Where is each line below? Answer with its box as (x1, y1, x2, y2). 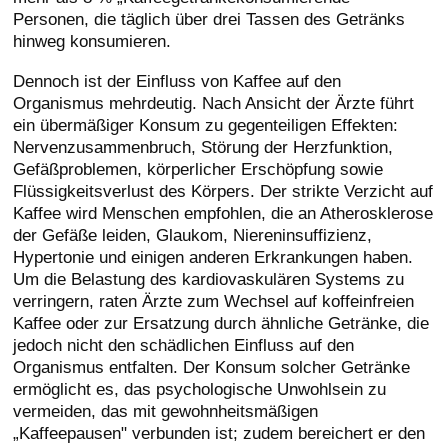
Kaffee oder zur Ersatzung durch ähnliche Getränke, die (13, 313, 430, 333)
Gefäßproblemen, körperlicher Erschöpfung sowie (13, 159, 384, 179)
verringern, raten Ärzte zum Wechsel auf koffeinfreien (13, 291, 415, 311)
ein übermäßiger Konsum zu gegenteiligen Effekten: (13, 115, 399, 135)
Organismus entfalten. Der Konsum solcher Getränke (13, 357, 411, 377)
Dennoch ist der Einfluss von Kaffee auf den (13, 71, 342, 91)
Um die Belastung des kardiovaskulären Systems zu (13, 269, 405, 289)
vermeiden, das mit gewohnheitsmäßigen (13, 401, 319, 421)
